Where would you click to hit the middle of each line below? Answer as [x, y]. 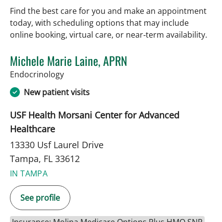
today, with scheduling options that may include [99, 23]
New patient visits [57, 92]
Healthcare [32, 129]
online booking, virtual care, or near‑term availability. [109, 34]
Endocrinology [37, 74]
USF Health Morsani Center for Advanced [95, 115]
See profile [40, 197]
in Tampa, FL [87, 74]
